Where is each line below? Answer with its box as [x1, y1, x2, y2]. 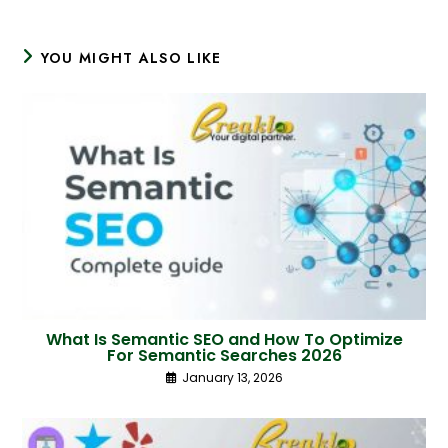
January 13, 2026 [181, 369, 283, 387]
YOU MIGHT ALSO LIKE [40, 48, 222, 68]
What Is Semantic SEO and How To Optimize [45, 328, 403, 352]
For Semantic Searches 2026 [106, 344, 342, 368]
